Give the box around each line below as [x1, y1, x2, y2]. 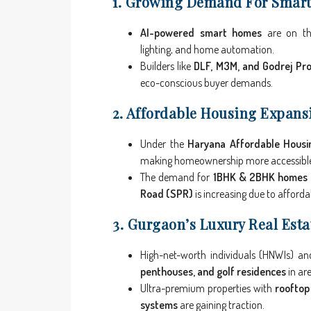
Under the [140, 137, 188, 151]
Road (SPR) [140, 187, 193, 201]
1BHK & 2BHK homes [212, 170, 308, 185]
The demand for [140, 170, 213, 185]
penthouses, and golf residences [140, 264, 286, 279]
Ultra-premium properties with [140, 281, 276, 296]
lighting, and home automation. [140, 42, 274, 57]
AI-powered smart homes [140, 26, 262, 40]
